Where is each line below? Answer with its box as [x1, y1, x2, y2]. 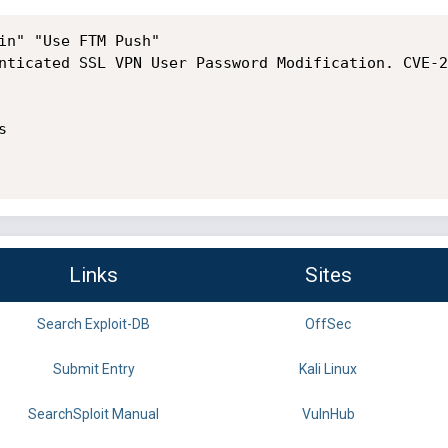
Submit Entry [52, 361, 135, 378]
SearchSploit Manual [28, 406, 159, 423]
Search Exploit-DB [37, 316, 150, 333]
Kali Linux [299, 361, 357, 378]
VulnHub [301, 406, 355, 423]
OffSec [305, 316, 351, 333]
